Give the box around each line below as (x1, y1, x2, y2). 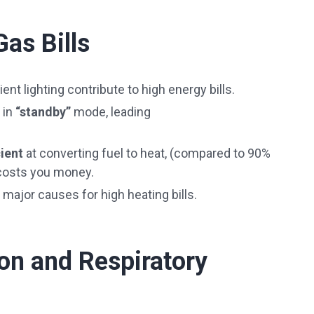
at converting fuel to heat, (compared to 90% (23, 146, 271, 161)
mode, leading (71, 104, 151, 119)
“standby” (15, 104, 71, 119)
